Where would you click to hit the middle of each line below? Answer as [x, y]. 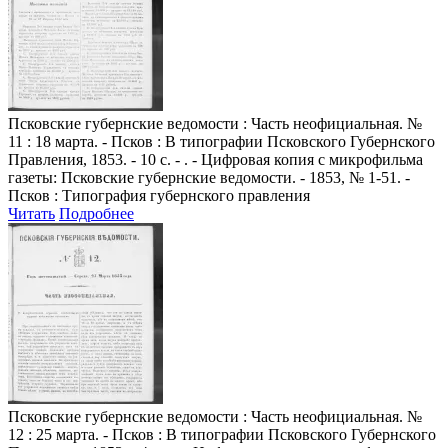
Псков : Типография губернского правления [159, 195]
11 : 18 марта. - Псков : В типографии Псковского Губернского [221, 141]
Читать [31, 213]
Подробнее [96, 213]
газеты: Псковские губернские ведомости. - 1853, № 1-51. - [209, 177]
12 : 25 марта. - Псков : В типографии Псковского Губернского [222, 434]
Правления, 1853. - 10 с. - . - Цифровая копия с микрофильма [215, 159]
